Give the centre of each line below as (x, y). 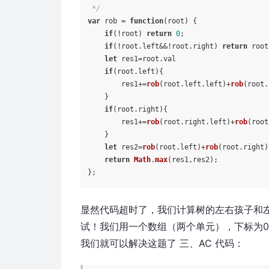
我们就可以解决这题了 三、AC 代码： (162, 243)
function (147, 21)
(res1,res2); (193, 159)
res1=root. (141, 59)
